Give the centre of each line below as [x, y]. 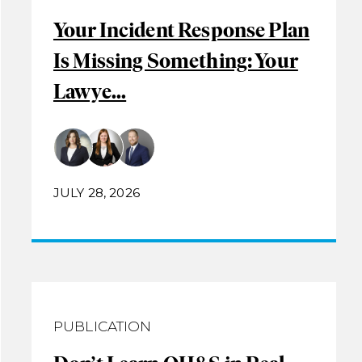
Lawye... [90, 90]
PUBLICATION [102, 326]
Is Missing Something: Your [175, 60]
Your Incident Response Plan [181, 29]
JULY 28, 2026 [96, 192]
